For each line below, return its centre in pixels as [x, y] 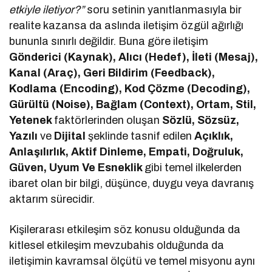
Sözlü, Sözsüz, [201, 120]
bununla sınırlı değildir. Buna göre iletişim [109, 41]
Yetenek [32, 120]
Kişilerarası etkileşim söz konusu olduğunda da [125, 229]
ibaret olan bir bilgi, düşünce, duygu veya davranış [132, 183]
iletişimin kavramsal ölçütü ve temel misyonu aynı [132, 261]
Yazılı [23, 136]
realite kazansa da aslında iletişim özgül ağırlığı [127, 25]
